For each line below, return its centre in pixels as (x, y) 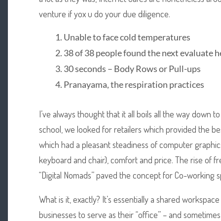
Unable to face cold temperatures (127, 37)
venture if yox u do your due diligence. (104, 14)
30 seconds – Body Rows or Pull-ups (132, 68)
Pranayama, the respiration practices (134, 84)
